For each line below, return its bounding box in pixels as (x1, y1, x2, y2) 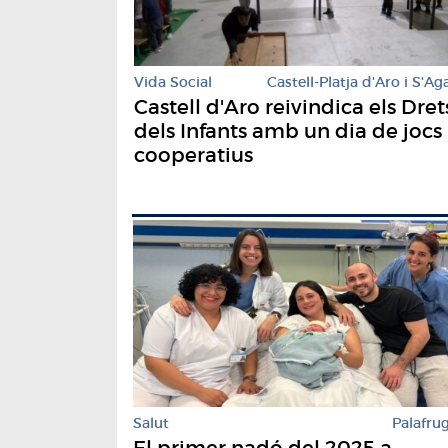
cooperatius (134, 143, 253, 168)
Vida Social (134, 73, 212, 92)
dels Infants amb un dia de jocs (134, 119, 442, 144)
